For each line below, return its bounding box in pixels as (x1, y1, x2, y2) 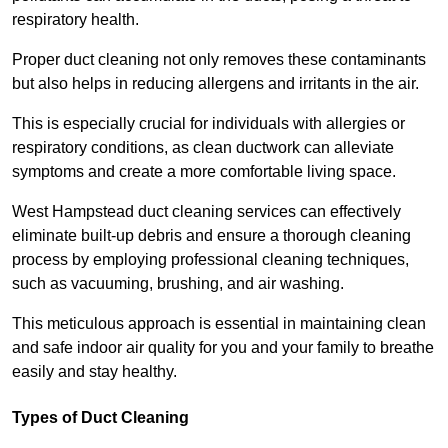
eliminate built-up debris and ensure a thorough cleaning (12, 226, 411, 244)
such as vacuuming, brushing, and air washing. (12, 274, 348, 292)
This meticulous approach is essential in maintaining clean (12, 314, 426, 332)
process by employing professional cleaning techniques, (12, 250, 409, 268)
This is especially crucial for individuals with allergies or (12, 114, 405, 132)
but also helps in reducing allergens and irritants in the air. (12, 74, 423, 92)
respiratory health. (12, 10, 143, 28)
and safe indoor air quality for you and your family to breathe (12, 338, 434, 356)
